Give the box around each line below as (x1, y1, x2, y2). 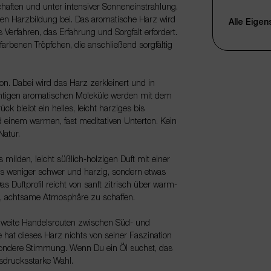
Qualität (228, 11, 256, 19)
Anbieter (228, 194, 259, 201)
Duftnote (228, 67, 258, 74)
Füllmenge (228, 172, 267, 180)
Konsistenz (228, 130, 269, 138)
